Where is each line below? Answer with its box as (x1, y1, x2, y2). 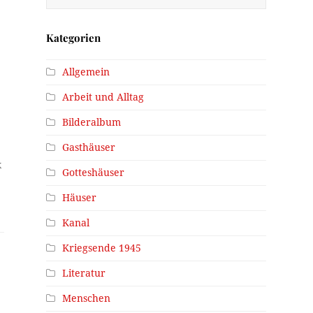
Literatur (62, 268, 106, 279)
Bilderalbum (62, 117, 122, 129)
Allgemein (62, 66, 110, 78)
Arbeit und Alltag (62, 92, 145, 103)
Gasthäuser (62, 142, 116, 154)
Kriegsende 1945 (62, 242, 142, 254)
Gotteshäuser (62, 167, 125, 179)
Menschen (62, 293, 111, 305)
